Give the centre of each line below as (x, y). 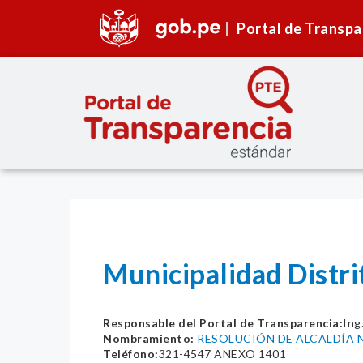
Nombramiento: (149, 339)
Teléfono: (131, 354)
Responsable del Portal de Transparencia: (223, 323)
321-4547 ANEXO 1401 (222, 354)
